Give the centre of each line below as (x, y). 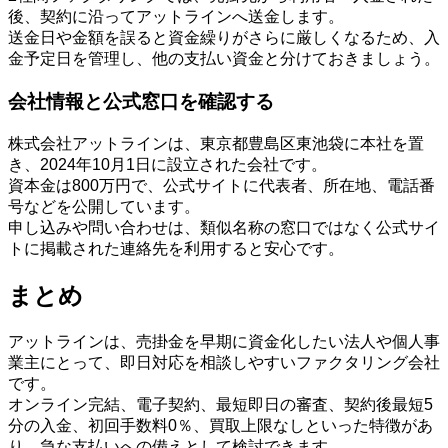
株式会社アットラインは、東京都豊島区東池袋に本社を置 (216, 143)
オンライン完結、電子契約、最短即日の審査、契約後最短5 (220, 404)
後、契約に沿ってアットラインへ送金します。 (176, 17)
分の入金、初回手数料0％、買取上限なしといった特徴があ (220, 425)
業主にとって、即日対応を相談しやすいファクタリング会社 (224, 362)
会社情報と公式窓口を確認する (141, 102)
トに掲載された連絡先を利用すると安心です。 (176, 248)
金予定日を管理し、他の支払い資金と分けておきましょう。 (224, 59)
